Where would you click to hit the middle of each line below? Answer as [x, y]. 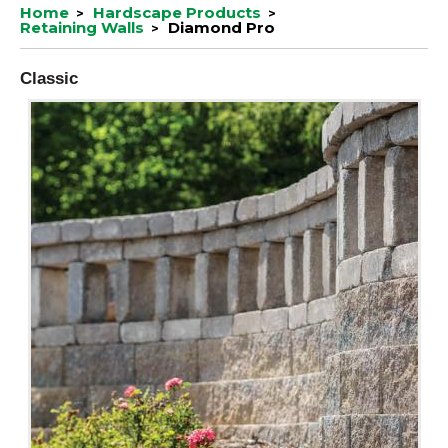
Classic [49, 78]
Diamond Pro [221, 27]
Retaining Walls [82, 27]
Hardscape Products [177, 12]
